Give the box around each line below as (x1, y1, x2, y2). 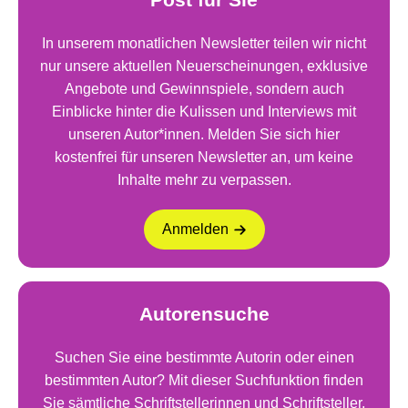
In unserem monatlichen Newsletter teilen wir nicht (42, 36, 366, 52)
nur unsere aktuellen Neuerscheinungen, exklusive (40, 58, 368, 75)
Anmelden (161, 221, 229, 238)
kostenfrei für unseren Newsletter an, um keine (55, 149, 353, 166)
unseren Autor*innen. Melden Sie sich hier (68, 127, 340, 143)
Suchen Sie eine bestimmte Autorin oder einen (54, 350, 354, 366)
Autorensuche (138, 303, 270, 325)
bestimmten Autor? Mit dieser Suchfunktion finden (45, 372, 363, 389)
